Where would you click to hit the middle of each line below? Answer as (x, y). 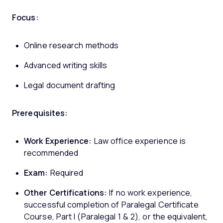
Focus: (25, 17)
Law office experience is (139, 141)
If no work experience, (150, 193)
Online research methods (71, 45)
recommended (51, 153)
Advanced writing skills (66, 65)
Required (66, 173)
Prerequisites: (40, 113)
